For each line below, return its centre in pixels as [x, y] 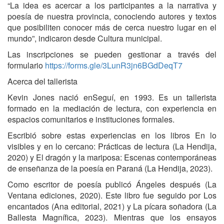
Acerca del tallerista [42, 81]
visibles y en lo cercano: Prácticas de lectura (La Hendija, [112, 146]
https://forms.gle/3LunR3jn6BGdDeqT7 [114, 65]
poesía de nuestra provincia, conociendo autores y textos [112, 16]
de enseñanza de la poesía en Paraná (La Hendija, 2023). [110, 168]
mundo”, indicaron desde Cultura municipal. [85, 38]
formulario [26, 65]
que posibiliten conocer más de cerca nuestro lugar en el [112, 27]
